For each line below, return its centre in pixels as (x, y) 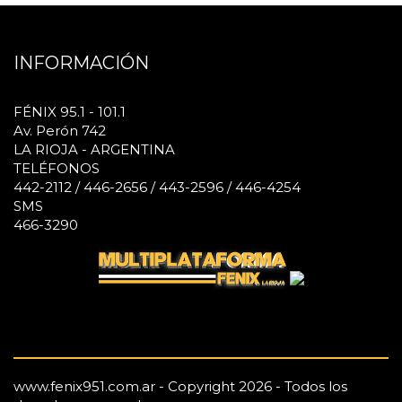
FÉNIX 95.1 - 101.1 (70, 111)
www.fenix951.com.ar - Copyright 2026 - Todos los (180, 387)
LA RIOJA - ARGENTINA (94, 149)
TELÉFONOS (57, 168)
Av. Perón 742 (60, 130)
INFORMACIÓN (81, 62)
